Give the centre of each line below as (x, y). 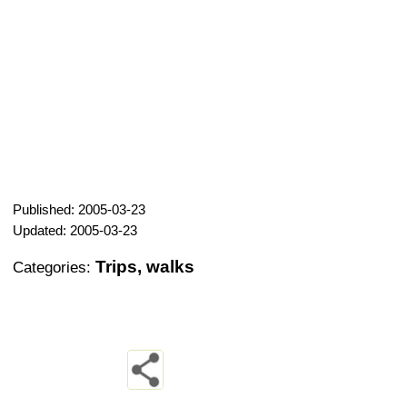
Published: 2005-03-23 (79, 209)
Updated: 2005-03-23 (75, 230)
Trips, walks (145, 266)
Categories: (54, 267)
